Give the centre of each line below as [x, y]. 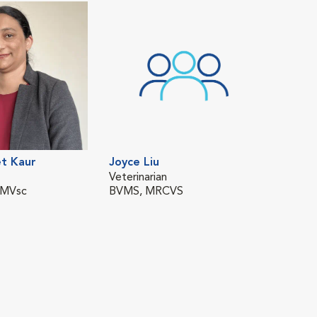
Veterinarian [138, 178]
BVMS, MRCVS [146, 192]
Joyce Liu [134, 163]
